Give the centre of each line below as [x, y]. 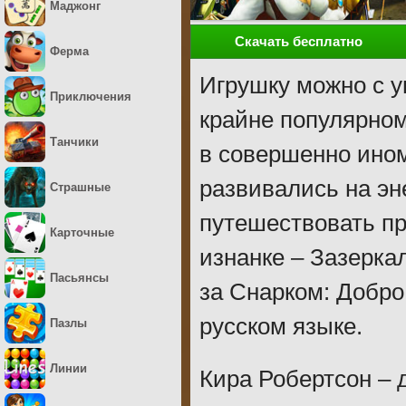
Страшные [80, 187]
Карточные [82, 232]
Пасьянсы [79, 278]
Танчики [74, 142]
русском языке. [281, 326]
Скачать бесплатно [299, 41]
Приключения [91, 97]
